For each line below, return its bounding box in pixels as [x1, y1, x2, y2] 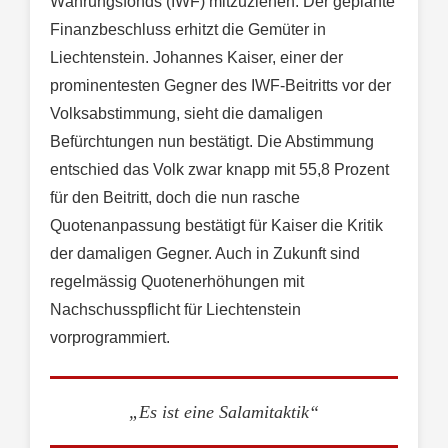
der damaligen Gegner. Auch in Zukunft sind [50, 245, 360, 263]
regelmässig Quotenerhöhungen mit [50, 273, 304, 291]
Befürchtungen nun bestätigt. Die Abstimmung [50, 133, 374, 151]
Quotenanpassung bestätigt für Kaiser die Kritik [50, 217, 383, 235]
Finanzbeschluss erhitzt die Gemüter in [50, 21, 326, 39]
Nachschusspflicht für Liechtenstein [50, 301, 301, 319]
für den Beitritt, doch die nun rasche [50, 189, 300, 207]
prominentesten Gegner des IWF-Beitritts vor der [50, 77, 391, 95]
